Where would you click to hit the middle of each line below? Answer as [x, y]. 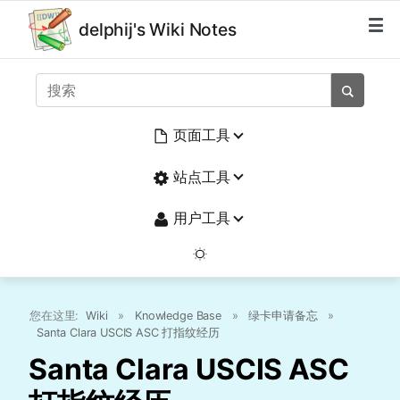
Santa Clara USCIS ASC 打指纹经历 [128, 333]
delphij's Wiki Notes [158, 29]
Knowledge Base [178, 316]
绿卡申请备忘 [283, 316]
